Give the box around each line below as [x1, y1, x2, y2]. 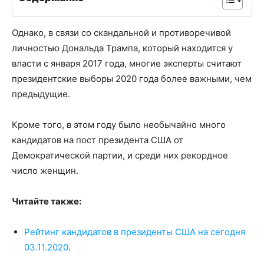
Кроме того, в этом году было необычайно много [12, 118, 226, 130]
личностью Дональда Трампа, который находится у [12, 42, 233, 54]
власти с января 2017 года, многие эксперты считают [12, 57, 242, 69]
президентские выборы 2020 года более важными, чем [12, 72, 252, 84]
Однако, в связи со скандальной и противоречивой [12, 27, 231, 38]
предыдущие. [12, 88, 70, 100]
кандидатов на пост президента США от [12, 134, 183, 146]
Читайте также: [12, 195, 81, 207]
